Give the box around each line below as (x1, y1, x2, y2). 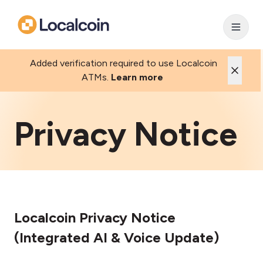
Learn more (110, 72, 163, 83)
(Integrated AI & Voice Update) (14, 229, 219, 246)
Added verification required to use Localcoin (27, 58, 217, 69)
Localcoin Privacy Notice (14, 209, 176, 226)
